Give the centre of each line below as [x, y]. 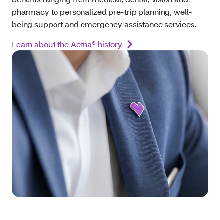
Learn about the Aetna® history [67, 44]
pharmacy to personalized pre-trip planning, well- [102, 12]
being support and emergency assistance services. [105, 24]
